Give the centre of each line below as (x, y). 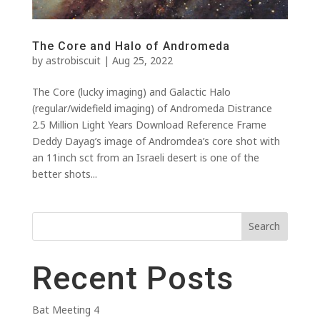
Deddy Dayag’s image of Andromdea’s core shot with (156, 141)
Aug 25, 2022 (142, 60)
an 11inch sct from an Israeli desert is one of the (145, 157)
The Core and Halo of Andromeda (131, 46)
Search (265, 226)
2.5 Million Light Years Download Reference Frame (149, 124)
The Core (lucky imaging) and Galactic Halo (131, 91)
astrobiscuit (73, 60)
